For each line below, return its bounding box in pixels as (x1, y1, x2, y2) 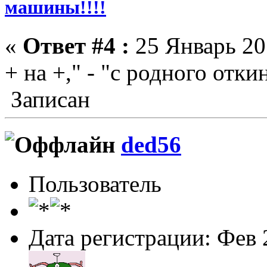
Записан (5, 86, 90, 112)
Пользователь (29, 171, 162, 197)
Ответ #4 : (23, 32, 129, 58)
